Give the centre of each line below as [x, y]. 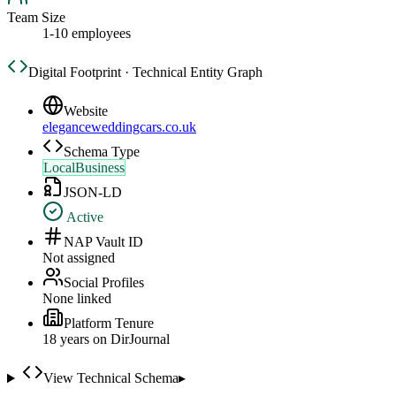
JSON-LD [93, 193]
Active [84, 217]
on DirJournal [129, 339]
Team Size [36, 18]
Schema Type [102, 152]
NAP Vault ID [103, 242]
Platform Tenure [109, 324]
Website [86, 111]
